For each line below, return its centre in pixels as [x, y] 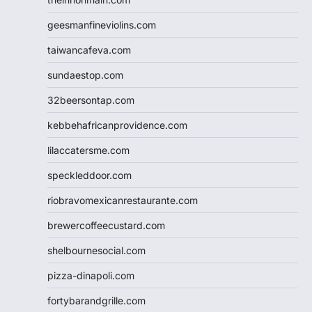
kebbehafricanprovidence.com [117, 125]
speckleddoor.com [89, 175]
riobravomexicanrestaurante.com [123, 201]
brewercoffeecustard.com [106, 226]
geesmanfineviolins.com [102, 25]
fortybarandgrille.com [96, 301]
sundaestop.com [85, 75]
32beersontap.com [91, 100]
